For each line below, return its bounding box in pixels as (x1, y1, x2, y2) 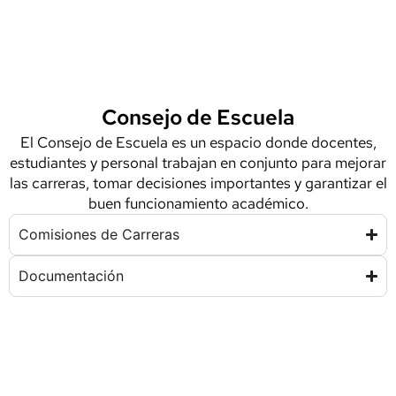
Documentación (19, 267, 124, 285)
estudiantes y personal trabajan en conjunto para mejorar (10, 153, 386, 172)
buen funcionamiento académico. (88, 194, 308, 213)
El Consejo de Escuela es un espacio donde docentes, (19, 133, 377, 152)
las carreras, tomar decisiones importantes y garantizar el (9, 173, 387, 193)
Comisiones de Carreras (19, 225, 179, 243)
